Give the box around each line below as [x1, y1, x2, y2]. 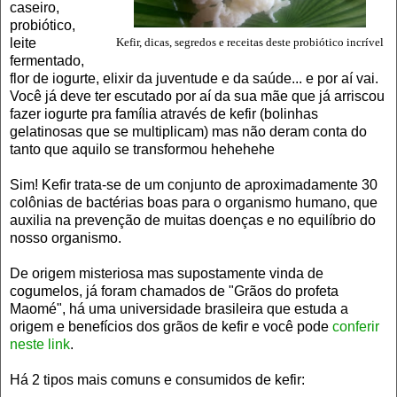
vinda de [269, 265, 323, 281]
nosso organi [10, 230, 91, 245]
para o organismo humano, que [182, 194, 378, 210]
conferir [332, 318, 379, 334]
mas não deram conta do [212, 123, 367, 139]
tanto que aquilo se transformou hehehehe [10, 141, 275, 157]
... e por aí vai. [292, 70, 378, 86]
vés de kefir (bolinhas [184, 105, 318, 121]
